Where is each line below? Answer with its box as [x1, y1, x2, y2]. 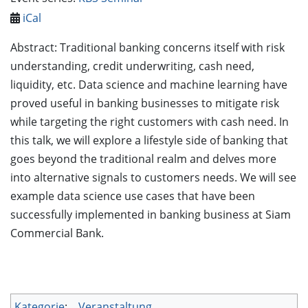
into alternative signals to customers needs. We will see [10, 170, 296, 186]
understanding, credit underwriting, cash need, [10, 58, 254, 74]
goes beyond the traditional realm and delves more [10, 151, 276, 167]
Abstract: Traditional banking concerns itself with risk [10, 40, 285, 56]
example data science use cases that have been [10, 188, 255, 204]
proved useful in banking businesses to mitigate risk [10, 96, 279, 111]
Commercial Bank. [10, 225, 104, 241]
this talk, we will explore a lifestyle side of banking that [10, 133, 288, 148]
